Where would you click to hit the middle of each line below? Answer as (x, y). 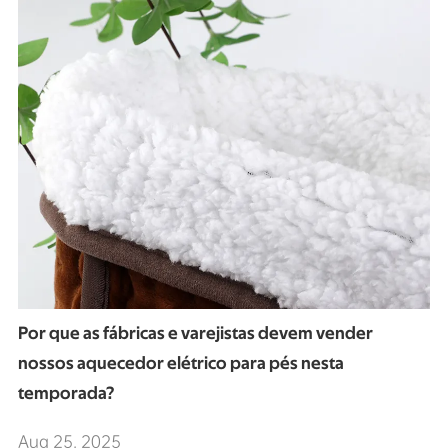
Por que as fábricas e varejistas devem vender (195, 334)
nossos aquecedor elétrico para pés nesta (180, 364)
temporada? (65, 394)
